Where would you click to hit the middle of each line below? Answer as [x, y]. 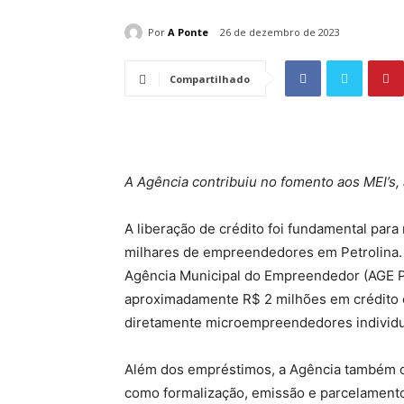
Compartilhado [210, 79]
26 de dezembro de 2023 [280, 32]
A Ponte [188, 32]
